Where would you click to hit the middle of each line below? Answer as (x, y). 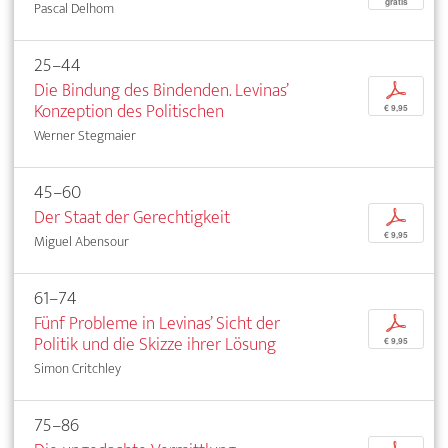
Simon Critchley (77, 369)
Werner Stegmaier (85, 136)
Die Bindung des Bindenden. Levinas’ (161, 91)
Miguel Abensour (81, 242)
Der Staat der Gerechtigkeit (132, 218)
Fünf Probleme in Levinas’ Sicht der (157, 324)
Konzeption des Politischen (129, 112)
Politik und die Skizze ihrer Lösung (155, 345)
